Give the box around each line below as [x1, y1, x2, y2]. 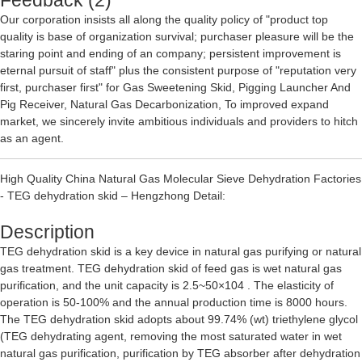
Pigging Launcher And [238, 81, 351, 95]
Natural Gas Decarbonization [70, 98, 218, 112]
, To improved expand [218, 98, 329, 112]
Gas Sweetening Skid [123, 81, 232, 95]
